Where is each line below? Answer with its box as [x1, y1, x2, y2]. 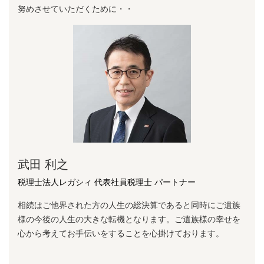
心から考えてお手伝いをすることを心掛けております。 [18, 228, 224, 238]
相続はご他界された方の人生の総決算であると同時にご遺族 [18, 200, 240, 210]
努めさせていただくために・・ [18, 4, 133, 14]
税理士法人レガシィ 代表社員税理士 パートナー [18, 177, 196, 187]
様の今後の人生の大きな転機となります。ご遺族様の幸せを [18, 214, 240, 224]
